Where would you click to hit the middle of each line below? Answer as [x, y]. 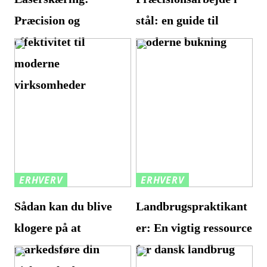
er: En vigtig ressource [194, 228]
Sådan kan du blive [63, 207]
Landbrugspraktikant [192, 207]
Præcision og [47, 21]
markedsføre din [57, 249]
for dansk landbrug [186, 249]
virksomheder [50, 85]
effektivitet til [50, 42]
